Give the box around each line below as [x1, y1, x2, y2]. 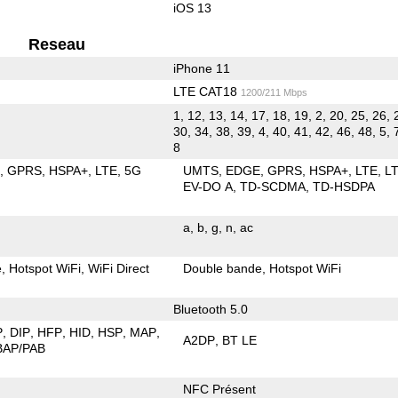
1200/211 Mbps [240, 86, 307, 98]
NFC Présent [183, 381, 257, 396]
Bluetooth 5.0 [172, 301, 248, 316]
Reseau [28, 35, 86, 53]
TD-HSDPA [313, 179, 376, 194]
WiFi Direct [88, 260, 150, 275]
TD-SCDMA [240, 179, 306, 194]
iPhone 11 [172, 60, 230, 76]
